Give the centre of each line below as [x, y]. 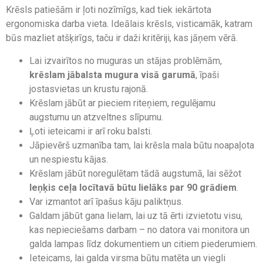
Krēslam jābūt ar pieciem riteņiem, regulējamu [122, 103]
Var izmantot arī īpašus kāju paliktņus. [109, 201]
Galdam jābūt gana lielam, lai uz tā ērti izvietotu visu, [136, 215]
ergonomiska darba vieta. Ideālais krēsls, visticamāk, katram [129, 24]
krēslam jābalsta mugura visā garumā [112, 75]
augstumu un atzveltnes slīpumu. [99, 117]
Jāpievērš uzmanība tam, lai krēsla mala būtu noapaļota [142, 145]
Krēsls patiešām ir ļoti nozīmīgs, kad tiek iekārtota [109, 10]
